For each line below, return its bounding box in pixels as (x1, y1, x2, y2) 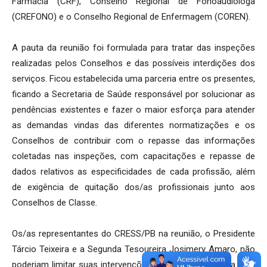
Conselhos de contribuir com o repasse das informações (12, 135, 255, 146)
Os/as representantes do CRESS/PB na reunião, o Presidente (12, 228, 255, 239)
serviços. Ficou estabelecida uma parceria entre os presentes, (12, 73, 255, 84)
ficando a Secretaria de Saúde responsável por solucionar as (12, 88, 255, 100)
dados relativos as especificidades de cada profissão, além (12, 166, 255, 177)
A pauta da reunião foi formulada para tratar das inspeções (12, 42, 255, 53)
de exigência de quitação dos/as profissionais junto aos (12, 181, 255, 193)
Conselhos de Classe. (12, 197, 97, 208)
